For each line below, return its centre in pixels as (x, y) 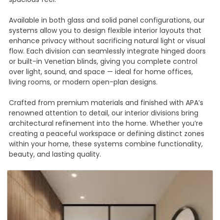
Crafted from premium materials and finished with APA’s (106, 103)
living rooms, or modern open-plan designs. (83, 82)
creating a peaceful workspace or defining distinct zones (106, 134)
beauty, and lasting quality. (55, 154)
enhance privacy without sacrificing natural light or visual (107, 41)
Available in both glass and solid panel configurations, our (107, 20)
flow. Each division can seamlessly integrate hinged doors (107, 51)
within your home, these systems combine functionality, (106, 144)
